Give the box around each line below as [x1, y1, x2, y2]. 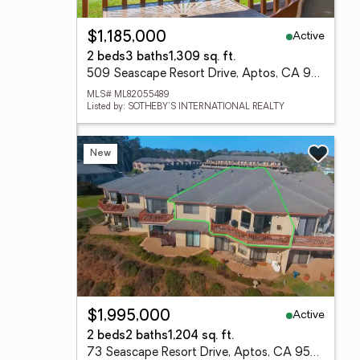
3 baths [125, 51, 169, 63]
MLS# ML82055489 [87, 91, 169, 100]
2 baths [125, 330, 168, 342]
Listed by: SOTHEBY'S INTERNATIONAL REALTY [87, 103, 284, 112]
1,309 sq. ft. [169, 51, 235, 63]
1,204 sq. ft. [168, 330, 234, 342]
